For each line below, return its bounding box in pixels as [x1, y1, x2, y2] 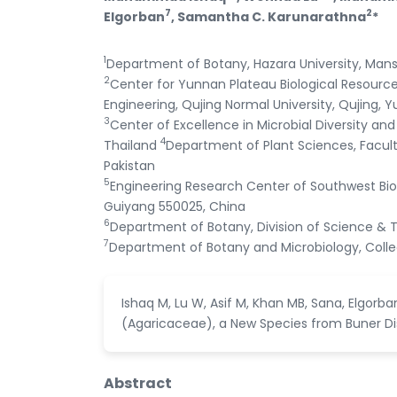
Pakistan [104, 156, 155, 175]
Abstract [104, 372, 172, 393]
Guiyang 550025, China [104, 197, 245, 215]
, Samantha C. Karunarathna [171, 7, 366, 26]
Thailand [104, 136, 160, 154]
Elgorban [104, 7, 165, 26]
